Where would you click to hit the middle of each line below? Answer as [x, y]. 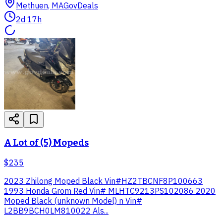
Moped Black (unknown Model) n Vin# [73, 200]
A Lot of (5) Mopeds [46, 143]
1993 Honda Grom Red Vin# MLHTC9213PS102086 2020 [110, 191]
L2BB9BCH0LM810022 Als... [56, 210]
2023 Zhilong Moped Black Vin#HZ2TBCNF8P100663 [103, 181]
